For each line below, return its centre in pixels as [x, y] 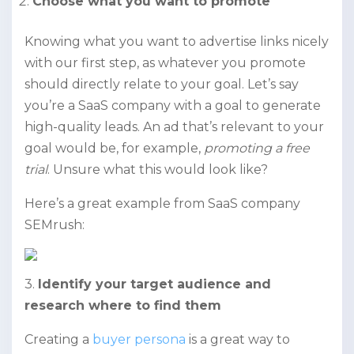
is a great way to [238, 340]
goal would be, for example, [114, 149]
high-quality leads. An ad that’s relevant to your [174, 127]
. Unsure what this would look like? [159, 170]
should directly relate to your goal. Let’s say [162, 85]
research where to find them [123, 306]
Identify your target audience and [154, 284]
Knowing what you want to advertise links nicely [177, 42]
